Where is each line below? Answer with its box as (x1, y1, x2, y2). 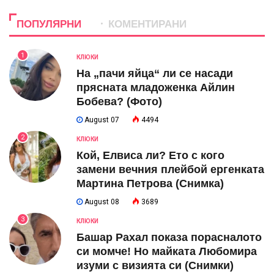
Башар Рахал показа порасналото (76, 231, 262, 244)
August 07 (83, 116, 119, 125)
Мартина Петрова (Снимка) (76, 177, 224, 190)
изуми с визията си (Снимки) (76, 259, 234, 272)
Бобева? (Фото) (76, 95, 162, 108)
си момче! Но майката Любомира (76, 245, 257, 258)
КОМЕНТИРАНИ (108, 18, 187, 31)
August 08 (83, 198, 119, 207)
